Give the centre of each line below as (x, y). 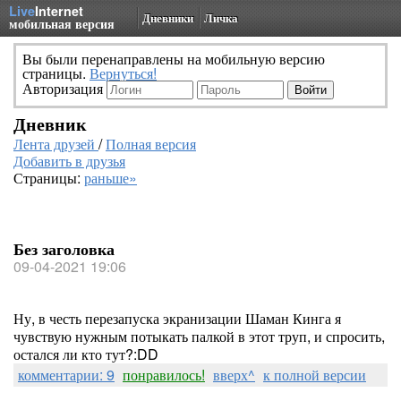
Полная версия (151, 144)
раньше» (111, 178)
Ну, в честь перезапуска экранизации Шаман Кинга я (177, 318)
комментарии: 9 (66, 375)
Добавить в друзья (69, 161)
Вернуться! (123, 73)
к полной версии (315, 375)
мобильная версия (62, 23)
